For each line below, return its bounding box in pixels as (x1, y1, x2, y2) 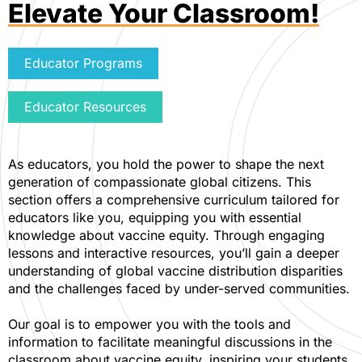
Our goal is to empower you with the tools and (8, 315, 291, 332)
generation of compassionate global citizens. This (8, 173, 311, 190)
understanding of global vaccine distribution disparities (8, 262, 343, 279)
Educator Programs (24, 54, 142, 71)
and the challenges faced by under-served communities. (8, 280, 350, 297)
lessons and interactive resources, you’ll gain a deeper (8, 244, 339, 261)
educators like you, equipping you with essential (8, 208, 301, 225)
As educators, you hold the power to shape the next (8, 155, 324, 172)
